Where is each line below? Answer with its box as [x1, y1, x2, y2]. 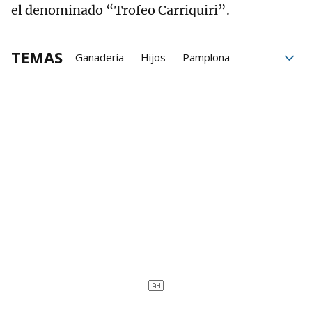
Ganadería [75, 50, 124, 65]
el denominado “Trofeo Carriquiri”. [11, 2, 230, 19]
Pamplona [182, 50, 230, 65]
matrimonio [75, 70, 130, 84]
